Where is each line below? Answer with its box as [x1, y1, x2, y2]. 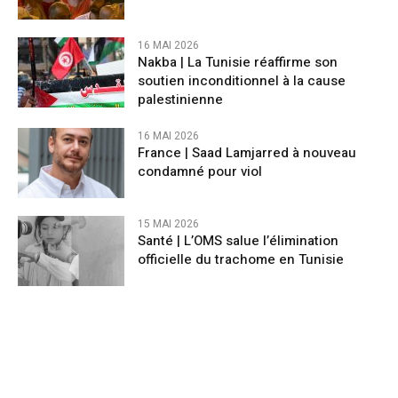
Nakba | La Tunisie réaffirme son [138, 52, 338, 72]
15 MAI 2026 [138, 215, 199, 232]
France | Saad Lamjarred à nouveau [138, 142, 356, 163]
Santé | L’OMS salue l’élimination [138, 230, 338, 251]
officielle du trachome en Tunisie [138, 249, 344, 269]
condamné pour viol [138, 161, 262, 181]
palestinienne [138, 89, 223, 109]
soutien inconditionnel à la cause [138, 70, 346, 91]
